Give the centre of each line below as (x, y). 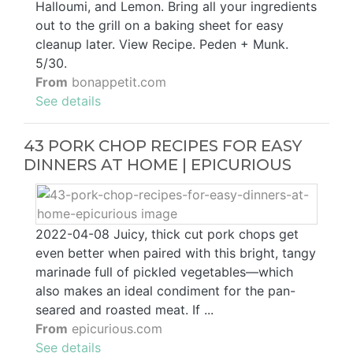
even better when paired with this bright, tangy (176, 253)
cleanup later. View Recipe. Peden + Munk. (162, 45)
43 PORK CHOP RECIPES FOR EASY (163, 146)
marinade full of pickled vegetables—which (164, 272)
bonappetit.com (117, 82)
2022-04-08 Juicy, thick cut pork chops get (167, 234)
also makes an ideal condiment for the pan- (165, 291)
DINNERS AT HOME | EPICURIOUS (158, 165)
